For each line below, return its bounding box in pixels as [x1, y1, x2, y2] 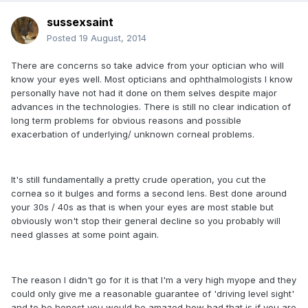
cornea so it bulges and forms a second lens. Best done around [11, 188, 287, 199]
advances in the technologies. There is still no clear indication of [11, 101, 291, 113]
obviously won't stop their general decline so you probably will [11, 215, 280, 227]
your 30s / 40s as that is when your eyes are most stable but [11, 201, 274, 213]
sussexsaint [47, 15, 113, 30]
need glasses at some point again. [11, 229, 159, 241]
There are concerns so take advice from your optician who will [11, 60, 284, 71]
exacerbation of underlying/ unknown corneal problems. [11, 129, 254, 140]
